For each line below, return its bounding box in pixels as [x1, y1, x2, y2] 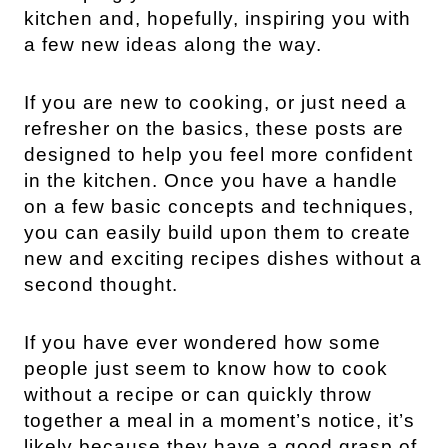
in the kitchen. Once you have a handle [24, 169, 398, 191]
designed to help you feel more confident [24, 143, 413, 165]
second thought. [24, 273, 178, 295]
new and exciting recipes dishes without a [24, 247, 422, 269]
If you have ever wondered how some [24, 331, 381, 353]
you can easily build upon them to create [24, 221, 411, 243]
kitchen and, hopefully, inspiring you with [24, 7, 411, 29]
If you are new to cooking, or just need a [24, 91, 407, 113]
